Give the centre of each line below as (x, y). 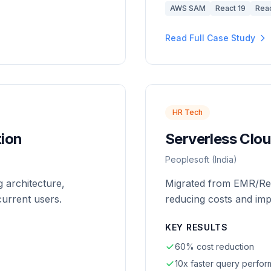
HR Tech (188, 112)
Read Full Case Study (210, 38)
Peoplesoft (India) (201, 159)
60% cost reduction (214, 247)
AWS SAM (188, 8)
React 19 (230, 8)
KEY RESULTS (197, 227)
